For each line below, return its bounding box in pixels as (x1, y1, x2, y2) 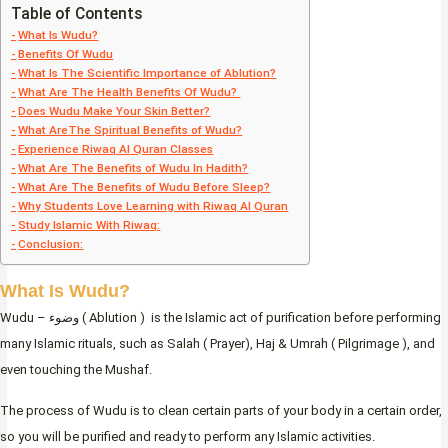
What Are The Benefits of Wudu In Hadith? (18, 161, 249, 176)
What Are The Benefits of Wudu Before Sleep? (18, 180, 271, 195)
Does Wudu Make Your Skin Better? (18, 104, 211, 119)
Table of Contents (11, 4, 143, 23)
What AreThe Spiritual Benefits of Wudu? (18, 123, 243, 138)
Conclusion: (18, 237, 84, 252)
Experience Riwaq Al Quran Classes (18, 142, 214, 157)
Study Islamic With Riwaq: (18, 218, 161, 233)
